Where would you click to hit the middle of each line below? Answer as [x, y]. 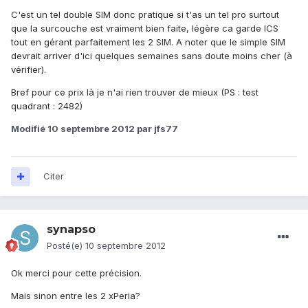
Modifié [29, 129]
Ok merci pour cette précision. [76, 273]
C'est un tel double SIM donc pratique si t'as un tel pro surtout [145, 15]
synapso [71, 230]
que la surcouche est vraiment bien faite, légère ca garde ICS [145, 29]
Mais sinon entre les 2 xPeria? [76, 296]
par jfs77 [156, 129]
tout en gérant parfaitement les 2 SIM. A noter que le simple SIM [148, 42]
